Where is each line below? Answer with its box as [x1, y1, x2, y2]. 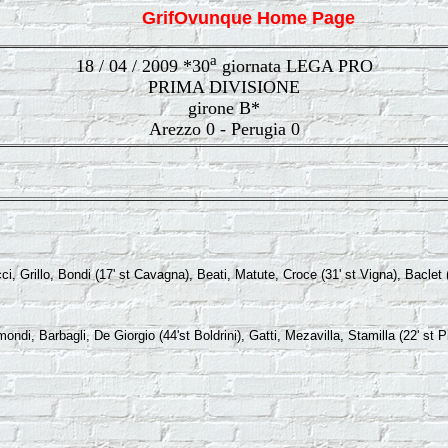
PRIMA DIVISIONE [148, 77, 300, 97]
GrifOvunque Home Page [141, 8, 355, 28]
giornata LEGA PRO [216, 56, 373, 76]
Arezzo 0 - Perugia [148, 119, 291, 139]
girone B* [188, 98, 260, 118]
